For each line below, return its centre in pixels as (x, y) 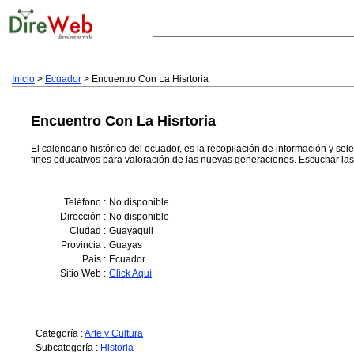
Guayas (126, 245)
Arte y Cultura (114, 333)
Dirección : (83, 217)
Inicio (23, 79)
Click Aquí (130, 273)
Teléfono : (85, 202)
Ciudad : (88, 231)
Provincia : (83, 245)
